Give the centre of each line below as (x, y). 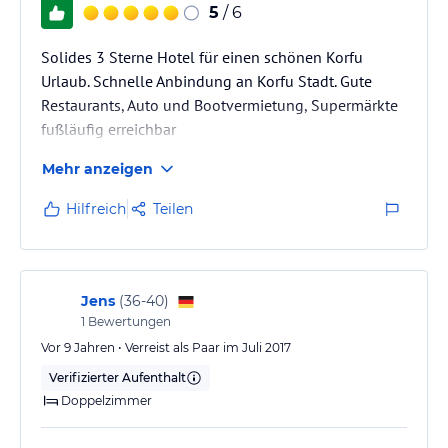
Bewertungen (128, 321)
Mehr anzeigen (97, 168)
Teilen (173, 208)
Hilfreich (96, 208)
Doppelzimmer (106, 400)
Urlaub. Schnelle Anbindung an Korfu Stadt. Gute (206, 80)
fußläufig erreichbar (108, 128)
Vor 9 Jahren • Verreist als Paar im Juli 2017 (166, 347)
